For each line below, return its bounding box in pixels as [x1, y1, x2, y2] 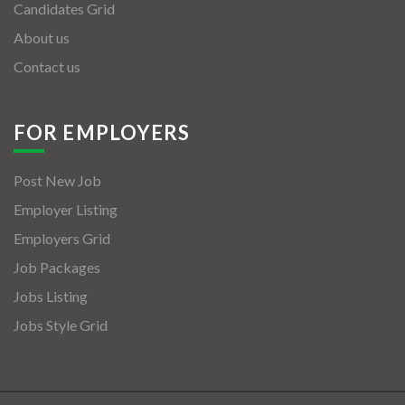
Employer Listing [14, 201, 118, 218]
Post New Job [14, 172, 101, 189]
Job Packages [14, 259, 100, 276]
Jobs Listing [14, 287, 88, 305]
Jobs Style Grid [14, 316, 108, 334]
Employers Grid [14, 230, 110, 247]
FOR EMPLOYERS [14, 120, 191, 145]
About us [14, 29, 70, 46]
